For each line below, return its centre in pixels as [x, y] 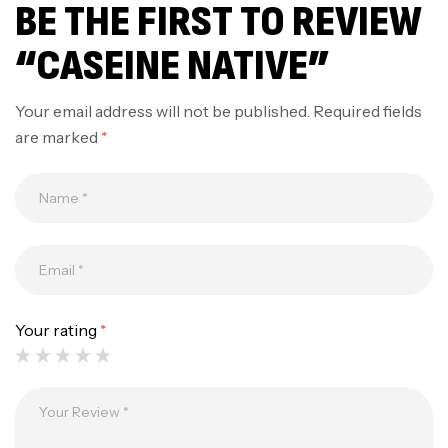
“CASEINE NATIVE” [172, 65]
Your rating [57, 329]
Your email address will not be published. [162, 111]
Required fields [367, 111]
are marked [58, 137]
